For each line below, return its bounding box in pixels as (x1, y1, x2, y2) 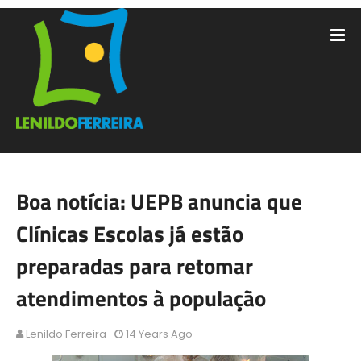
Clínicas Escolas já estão (16, 217, 243, 250)
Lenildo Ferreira (26, 326, 106, 342)
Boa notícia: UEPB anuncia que (16, 185, 302, 218)
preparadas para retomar (16, 249, 253, 282)
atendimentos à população (16, 281, 266, 314)
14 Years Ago (126, 326, 193, 342)
